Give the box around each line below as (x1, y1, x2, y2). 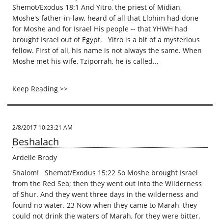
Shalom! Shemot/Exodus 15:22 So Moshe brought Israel (12, 168, 198, 177)
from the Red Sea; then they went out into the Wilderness (12, 179, 202, 188)
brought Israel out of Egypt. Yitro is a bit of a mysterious (12, 35, 200, 44)
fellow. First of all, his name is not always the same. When (12, 46, 202, 55)
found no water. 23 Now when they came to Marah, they (12, 200, 197, 210)
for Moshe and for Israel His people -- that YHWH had (12, 24, 188, 33)
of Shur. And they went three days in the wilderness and (12, 190, 198, 199)
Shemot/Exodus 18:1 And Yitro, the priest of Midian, (12, 2, 182, 12)
